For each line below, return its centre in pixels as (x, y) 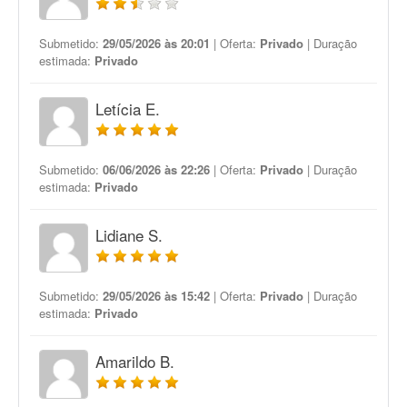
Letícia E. (128, 109)
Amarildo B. (135, 361)
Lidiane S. (129, 235)
